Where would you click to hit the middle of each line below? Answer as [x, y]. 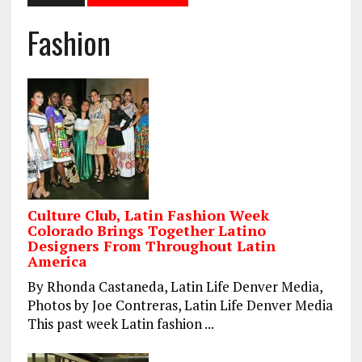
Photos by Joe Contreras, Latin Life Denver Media [180, 305]
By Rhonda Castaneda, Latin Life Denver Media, [175, 287]
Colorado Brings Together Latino [146, 231]
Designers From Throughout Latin [151, 246]
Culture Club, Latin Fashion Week [148, 215]
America [57, 261]
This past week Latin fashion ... [120, 324]
